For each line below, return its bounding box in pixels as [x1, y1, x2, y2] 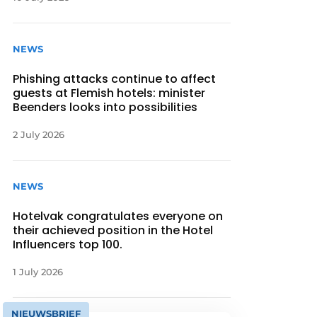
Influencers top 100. [13, 236, 123, 253]
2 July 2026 [13, 129, 65, 141]
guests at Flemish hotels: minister [13, 85, 206, 102]
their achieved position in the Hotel [13, 222, 214, 239]
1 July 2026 [13, 266, 64, 278]
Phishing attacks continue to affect [13, 71, 217, 88]
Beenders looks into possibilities [13, 99, 198, 116]
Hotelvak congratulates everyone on [13, 208, 224, 225]
